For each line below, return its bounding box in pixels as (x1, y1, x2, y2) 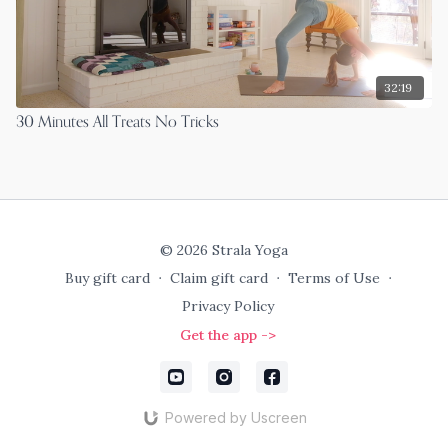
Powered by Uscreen (164, 409, 307, 426)
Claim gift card (169, 269, 268, 287)
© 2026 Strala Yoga (160, 241, 288, 259)
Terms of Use (287, 269, 380, 287)
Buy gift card (64, 269, 150, 287)
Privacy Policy (182, 297, 274, 315)
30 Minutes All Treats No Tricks (16, 114, 219, 131)
